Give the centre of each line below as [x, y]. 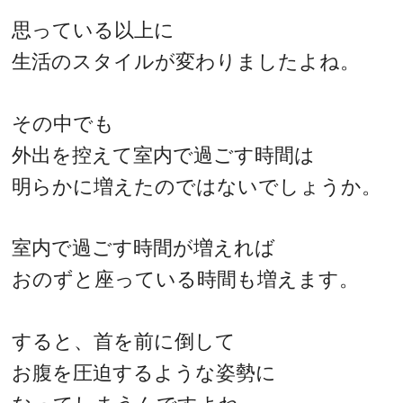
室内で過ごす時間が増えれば [144, 248]
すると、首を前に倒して [124, 341]
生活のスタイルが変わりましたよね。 [186, 62]
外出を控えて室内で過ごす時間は [164, 155]
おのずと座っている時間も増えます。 [186, 280]
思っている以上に [94, 31]
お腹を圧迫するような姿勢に [144, 372]
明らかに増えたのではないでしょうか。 [197, 186]
